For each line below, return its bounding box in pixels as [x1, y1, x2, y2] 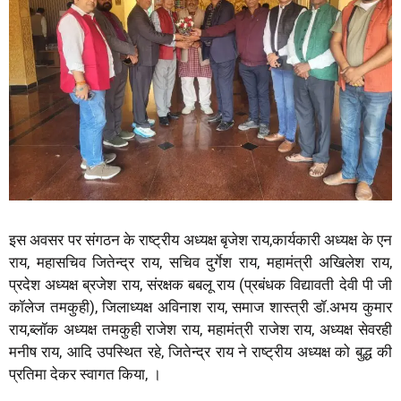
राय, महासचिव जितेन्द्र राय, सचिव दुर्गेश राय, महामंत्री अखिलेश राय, [9, 253, 392, 271]
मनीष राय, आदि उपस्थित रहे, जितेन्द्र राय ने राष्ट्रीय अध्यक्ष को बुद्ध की [9, 343, 392, 361]
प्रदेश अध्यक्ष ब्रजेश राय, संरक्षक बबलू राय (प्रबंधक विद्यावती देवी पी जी [9, 276, 392, 294]
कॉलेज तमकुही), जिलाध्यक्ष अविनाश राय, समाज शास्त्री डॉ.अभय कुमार [9, 298, 392, 316]
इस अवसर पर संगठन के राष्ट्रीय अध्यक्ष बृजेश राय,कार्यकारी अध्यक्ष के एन [9, 231, 392, 249]
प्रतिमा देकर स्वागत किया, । [9, 365, 161, 383]
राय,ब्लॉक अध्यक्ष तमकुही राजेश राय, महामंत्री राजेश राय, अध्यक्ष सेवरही [9, 320, 392, 338]
